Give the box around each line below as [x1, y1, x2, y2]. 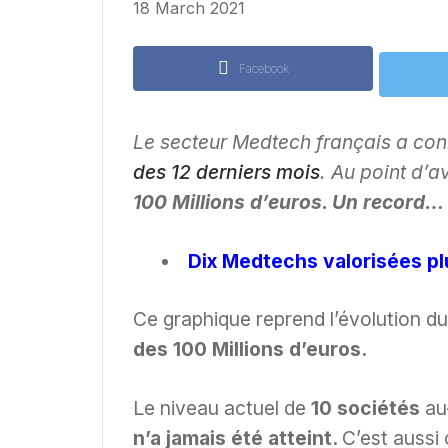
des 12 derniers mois [133, 159, 320, 184]
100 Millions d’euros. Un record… [133, 189, 444, 214]
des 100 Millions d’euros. [133, 337, 372, 362]
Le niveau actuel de [133, 396, 306, 421]
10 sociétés [306, 396, 420, 421]
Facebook [238, 60, 289, 76]
